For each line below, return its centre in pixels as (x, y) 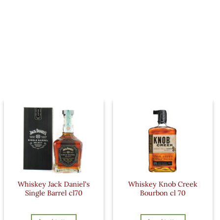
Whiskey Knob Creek (163, 184)
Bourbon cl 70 (163, 193)
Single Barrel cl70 (54, 193)
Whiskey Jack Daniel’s (54, 184)
